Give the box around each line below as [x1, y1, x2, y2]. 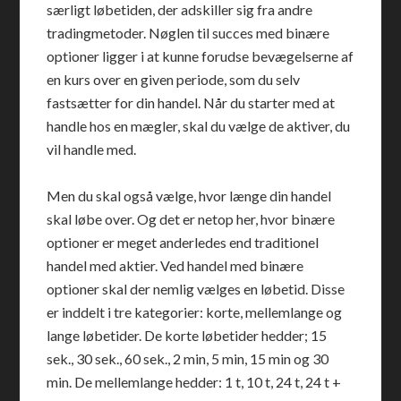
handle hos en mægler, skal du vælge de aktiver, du [47, 117, 351, 134]
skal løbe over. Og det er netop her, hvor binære [47, 210, 336, 227]
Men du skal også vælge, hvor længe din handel [47, 187, 332, 204]
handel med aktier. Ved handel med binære [47, 257, 304, 274]
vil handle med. [47, 141, 137, 158]
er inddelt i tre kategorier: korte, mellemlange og [47, 303, 343, 320]
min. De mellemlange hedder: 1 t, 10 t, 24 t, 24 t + [47, 373, 342, 390]
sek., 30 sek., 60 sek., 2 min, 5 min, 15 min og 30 [47, 350, 329, 367]
